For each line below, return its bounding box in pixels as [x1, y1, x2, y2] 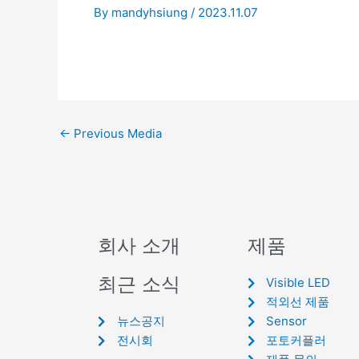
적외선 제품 [266, 294, 330, 309]
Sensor [266, 313, 308, 329]
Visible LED [266, 275, 331, 290]
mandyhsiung [111, 4, 191, 20]
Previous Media [71, 125, 162, 141]
